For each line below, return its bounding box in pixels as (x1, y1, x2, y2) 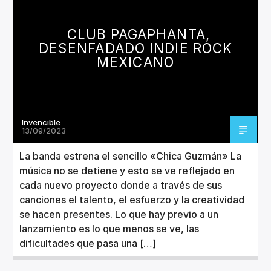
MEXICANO (97, 53, 174, 70)
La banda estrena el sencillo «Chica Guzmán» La (19, 149, 242, 162)
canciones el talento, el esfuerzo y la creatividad (19, 193, 245, 206)
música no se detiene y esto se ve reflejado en (19, 164, 235, 177)
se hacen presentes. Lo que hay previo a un (19, 207, 219, 220)
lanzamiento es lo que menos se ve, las (19, 222, 200, 235)
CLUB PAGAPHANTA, (67, 25, 210, 42)
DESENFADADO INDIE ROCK (38, 39, 233, 56)
